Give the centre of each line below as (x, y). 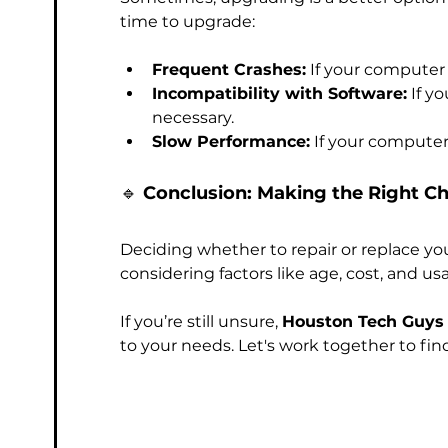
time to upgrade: (187, 21)
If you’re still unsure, (201, 321)
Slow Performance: (231, 141)
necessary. (193, 117)
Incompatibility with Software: (279, 93)
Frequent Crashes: (229, 69)
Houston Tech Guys (363, 321)
